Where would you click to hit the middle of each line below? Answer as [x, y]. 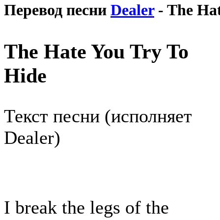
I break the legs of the [86, 207]
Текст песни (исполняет [98, 116]
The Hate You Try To [96, 52]
